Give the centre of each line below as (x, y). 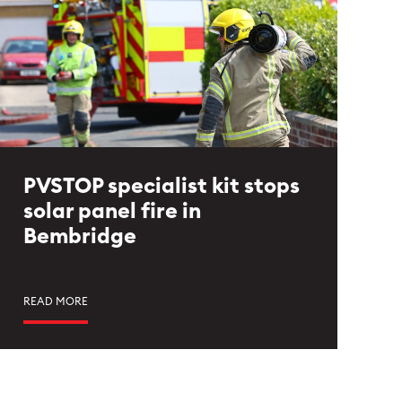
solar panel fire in (112, 212)
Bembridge (80, 237)
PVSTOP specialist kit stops (162, 187)
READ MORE (56, 301)
